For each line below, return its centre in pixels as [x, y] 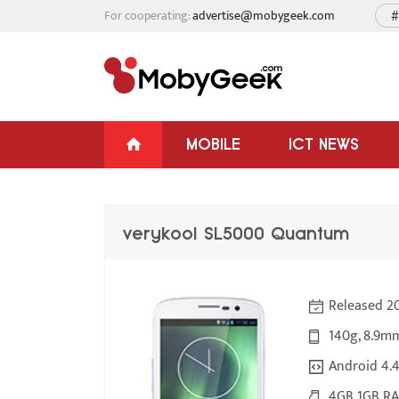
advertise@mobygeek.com [264, 16]
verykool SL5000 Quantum [236, 234]
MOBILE [213, 144]
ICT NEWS [324, 144]
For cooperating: [148, 16]
